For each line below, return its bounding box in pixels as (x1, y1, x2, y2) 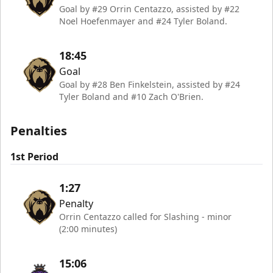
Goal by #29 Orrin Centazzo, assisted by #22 (59, 3, 239, 15)
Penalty (59, 197, 93, 210)
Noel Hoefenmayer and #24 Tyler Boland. (59, 15, 227, 27)
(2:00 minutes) (59, 223, 117, 235)
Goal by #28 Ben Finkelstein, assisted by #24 (59, 79, 240, 90)
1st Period (10, 150, 58, 163)
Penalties (10, 122, 67, 139)
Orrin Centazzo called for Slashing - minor (59, 211, 232, 222)
